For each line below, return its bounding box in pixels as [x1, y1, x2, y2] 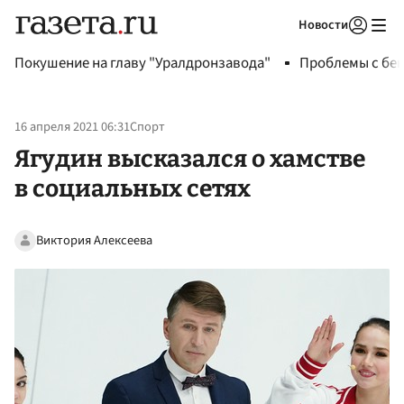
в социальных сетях [14, 173, 251, 203]
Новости [298, 15, 348, 34]
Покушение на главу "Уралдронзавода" [14, 52, 271, 74]
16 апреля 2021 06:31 [14, 117, 130, 137]
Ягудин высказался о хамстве [14, 143, 365, 173]
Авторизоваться [242, 40, 326, 56]
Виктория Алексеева [36, 230, 152, 250]
